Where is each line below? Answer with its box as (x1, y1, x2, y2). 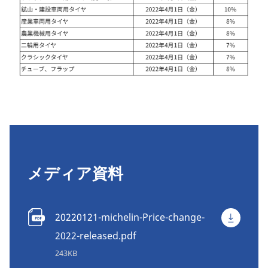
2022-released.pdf (55, 229, 136, 242)
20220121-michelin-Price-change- (55, 210, 205, 224)
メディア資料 (28, 162, 123, 184)
